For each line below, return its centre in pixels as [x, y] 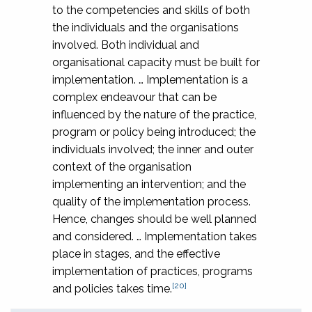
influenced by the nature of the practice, [154, 114]
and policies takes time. [112, 288]
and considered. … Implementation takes [155, 236]
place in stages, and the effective [136, 253]
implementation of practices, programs [153, 271]
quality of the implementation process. [151, 201]
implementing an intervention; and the [149, 184]
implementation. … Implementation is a [150, 79]
